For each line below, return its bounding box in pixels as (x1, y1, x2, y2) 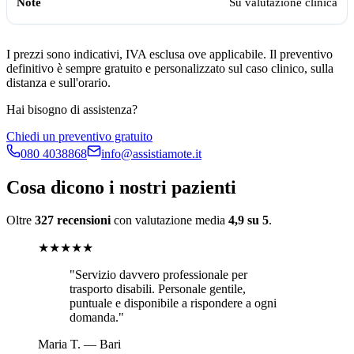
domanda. (70, 311, 119, 325)
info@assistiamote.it (101, 146, 201, 160)
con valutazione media (111, 213, 228, 228)
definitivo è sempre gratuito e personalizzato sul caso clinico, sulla (6, 61, 333, 75)
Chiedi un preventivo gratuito (6, 129, 153, 143)
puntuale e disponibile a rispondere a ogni (70, 296, 277, 311)
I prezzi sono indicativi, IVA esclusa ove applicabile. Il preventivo (6, 47, 333, 61)
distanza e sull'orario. (6, 75, 111, 89)
